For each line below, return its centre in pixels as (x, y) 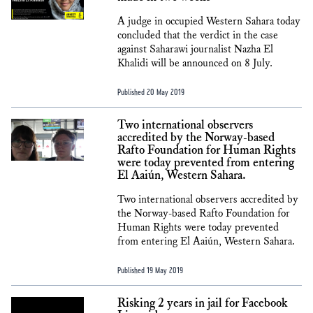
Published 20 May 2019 (151, 92)
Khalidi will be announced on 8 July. (195, 63)
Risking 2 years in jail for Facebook (203, 303)
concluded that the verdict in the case (198, 35)
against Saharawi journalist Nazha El (195, 49)
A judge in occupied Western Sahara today (209, 21)
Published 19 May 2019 (150, 270)
